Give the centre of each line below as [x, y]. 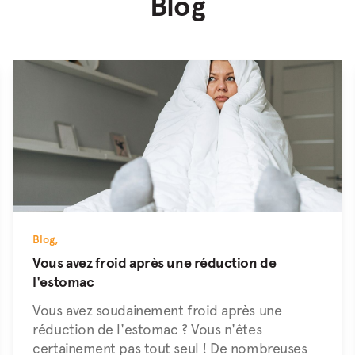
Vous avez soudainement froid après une [157, 310]
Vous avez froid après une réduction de [155, 263]
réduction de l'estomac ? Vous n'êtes [147, 329]
